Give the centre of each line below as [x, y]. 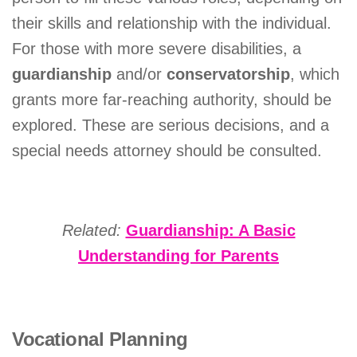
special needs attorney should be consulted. [167, 151]
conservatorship [228, 75]
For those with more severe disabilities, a [157, 49]
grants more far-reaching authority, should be [172, 100]
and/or [139, 75]
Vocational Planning [100, 339]
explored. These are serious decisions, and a [171, 126]
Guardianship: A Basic [210, 230]
